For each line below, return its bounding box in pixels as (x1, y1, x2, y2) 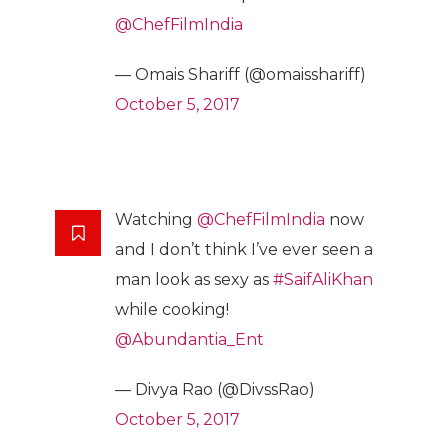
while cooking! (115, 299, 229, 319)
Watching (115, 209, 197, 229)
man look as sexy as (115, 269, 273, 289)
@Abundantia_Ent (115, 329, 264, 349)
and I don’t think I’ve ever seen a (115, 239, 373, 259)
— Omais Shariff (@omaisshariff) (115, 64, 366, 84)
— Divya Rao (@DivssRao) (115, 379, 315, 399)
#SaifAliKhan (273, 269, 373, 289)
